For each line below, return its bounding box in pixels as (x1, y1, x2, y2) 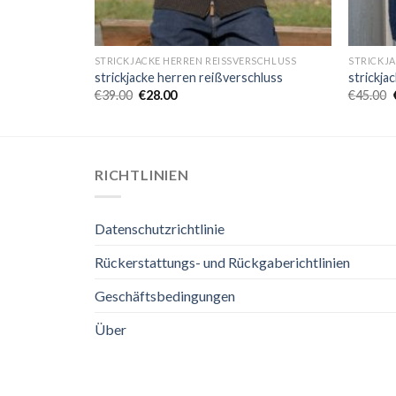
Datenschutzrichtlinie (95, 219, 225, 237)
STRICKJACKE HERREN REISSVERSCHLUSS (94, 54, 297, 66)
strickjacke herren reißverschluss (94, 70, 283, 86)
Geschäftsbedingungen (95, 286, 235, 304)
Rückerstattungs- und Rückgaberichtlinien (95, 253, 350, 270)
